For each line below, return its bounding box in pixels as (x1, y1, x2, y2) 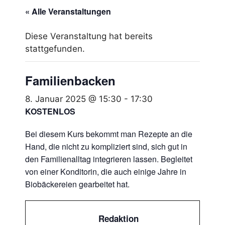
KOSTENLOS (25, 105, 75, 118)
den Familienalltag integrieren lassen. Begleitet (25, 153, 192, 165)
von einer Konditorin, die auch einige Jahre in (25, 166, 186, 178)
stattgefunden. (25, 44, 85, 54)
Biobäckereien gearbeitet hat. (25, 178, 130, 190)
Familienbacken (25, 72, 116, 89)
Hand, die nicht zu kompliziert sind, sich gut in (25, 141, 187, 153)
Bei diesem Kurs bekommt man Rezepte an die (25, 128, 192, 140)
